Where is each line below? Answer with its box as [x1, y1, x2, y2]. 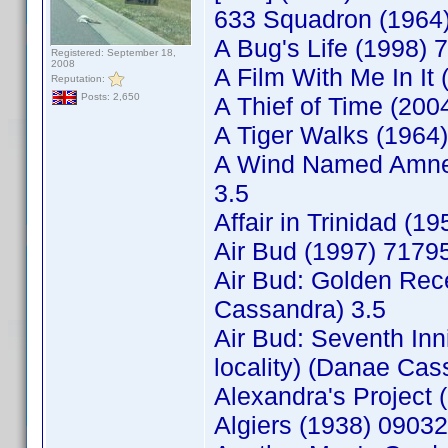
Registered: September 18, [51, 47, 176, 58]
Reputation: [51, 72, 108, 84]
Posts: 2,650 [78, 91, 140, 103]
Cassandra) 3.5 [214, 295, 386, 323]
